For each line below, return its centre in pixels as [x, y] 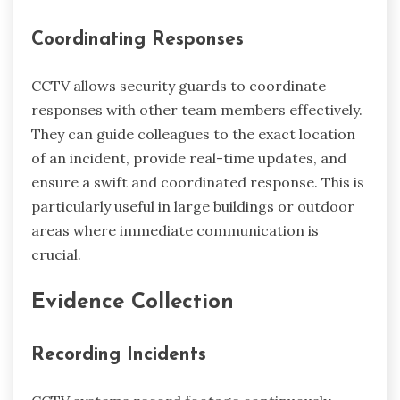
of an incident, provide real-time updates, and [189, 158]
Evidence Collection [133, 303]
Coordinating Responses [137, 40]
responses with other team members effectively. [197, 110]
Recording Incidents [119, 354]
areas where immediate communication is [175, 231]
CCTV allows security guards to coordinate [179, 86]
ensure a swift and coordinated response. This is [198, 183]
